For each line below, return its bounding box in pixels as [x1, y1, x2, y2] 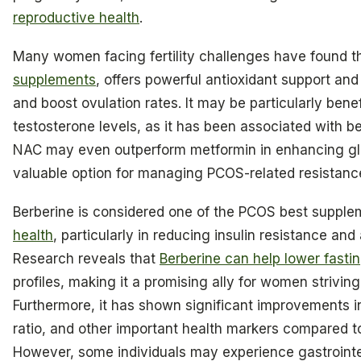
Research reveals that [13, 250, 160, 267]
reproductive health [13, 10, 139, 27]
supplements [13, 72, 96, 89]
